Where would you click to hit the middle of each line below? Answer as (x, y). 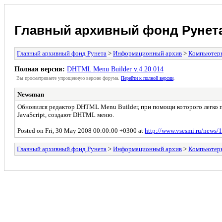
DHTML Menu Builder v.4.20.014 (115, 69)
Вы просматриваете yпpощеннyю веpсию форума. (69, 78)
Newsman (31, 94)
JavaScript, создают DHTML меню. (66, 114)
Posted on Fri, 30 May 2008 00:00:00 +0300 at (81, 130)
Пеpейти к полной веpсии (147, 78)
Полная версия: (40, 69)
